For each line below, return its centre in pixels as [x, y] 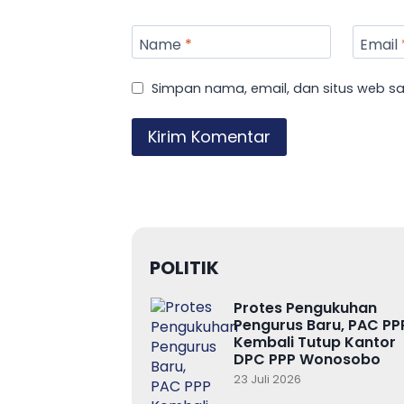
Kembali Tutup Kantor [315, 343]
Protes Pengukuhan [305, 308]
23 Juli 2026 [267, 380]
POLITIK [184, 268]
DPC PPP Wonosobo [307, 360]
